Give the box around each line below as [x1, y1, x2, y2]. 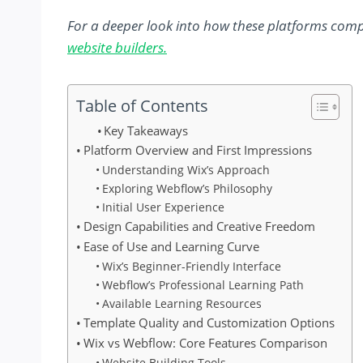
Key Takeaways [104, 122, 189, 139]
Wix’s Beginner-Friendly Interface [101, 258, 281, 275]
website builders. [67, 38, 167, 58]
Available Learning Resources [101, 296, 262, 312]
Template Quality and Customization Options [83, 314, 335, 331]
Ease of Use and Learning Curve [83, 238, 260, 255]
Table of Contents [76, 94, 208, 117]
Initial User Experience [101, 199, 224, 216]
